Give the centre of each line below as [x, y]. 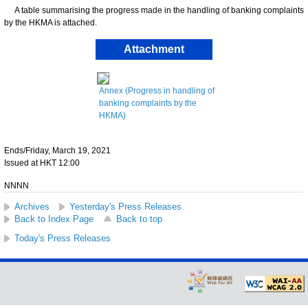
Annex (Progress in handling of [157, 90]
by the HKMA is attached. [51, 22]
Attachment [154, 49]
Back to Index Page [54, 219]
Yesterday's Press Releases [125, 206]
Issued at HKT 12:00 [42, 163]
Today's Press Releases [63, 238]
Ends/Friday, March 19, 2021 [57, 150]
